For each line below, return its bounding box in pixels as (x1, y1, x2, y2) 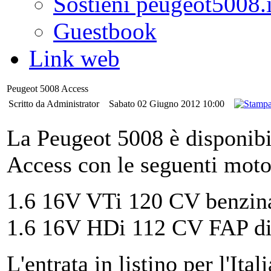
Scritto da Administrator (8, 99, 102, 109)
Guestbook (53, 18, 157, 44)
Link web (29, 45, 120, 71)
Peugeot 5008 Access (7, 83, 88, 94)
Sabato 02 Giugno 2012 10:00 (109, 99, 227, 109)
